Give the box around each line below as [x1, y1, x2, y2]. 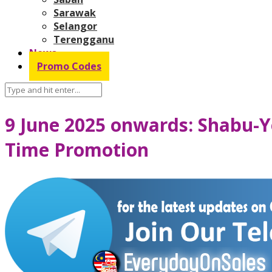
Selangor [53, 19, 97, 33]
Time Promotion [5, 137, 149, 162]
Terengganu [53, 32, 114, 46]
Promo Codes [37, 59, 101, 73]
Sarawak [53, 5, 96, 19]
